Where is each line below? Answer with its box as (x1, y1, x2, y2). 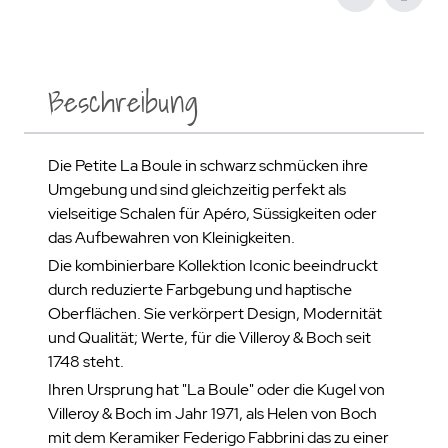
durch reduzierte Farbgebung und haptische (48, 279, 352, 300)
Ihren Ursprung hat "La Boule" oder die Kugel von (48, 379, 385, 400)
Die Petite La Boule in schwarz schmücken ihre (48, 155, 368, 176)
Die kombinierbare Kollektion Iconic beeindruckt (48, 255, 378, 276)
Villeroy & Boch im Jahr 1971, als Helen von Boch (48, 403, 377, 424)
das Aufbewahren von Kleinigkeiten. (48, 227, 295, 248)
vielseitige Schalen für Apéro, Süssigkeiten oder (48, 203, 377, 224)
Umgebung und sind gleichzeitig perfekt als (48, 179, 346, 200)
